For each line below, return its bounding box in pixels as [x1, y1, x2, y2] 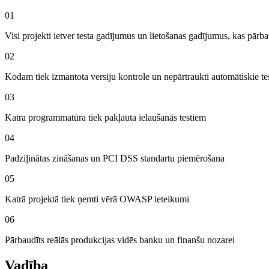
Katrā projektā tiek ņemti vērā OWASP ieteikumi [5, 194, 189, 205]
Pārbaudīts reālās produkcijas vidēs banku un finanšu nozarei [5, 235, 235, 246]
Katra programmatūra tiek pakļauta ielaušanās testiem [5, 112, 206, 123]
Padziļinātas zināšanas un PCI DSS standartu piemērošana [5, 153, 225, 164]
